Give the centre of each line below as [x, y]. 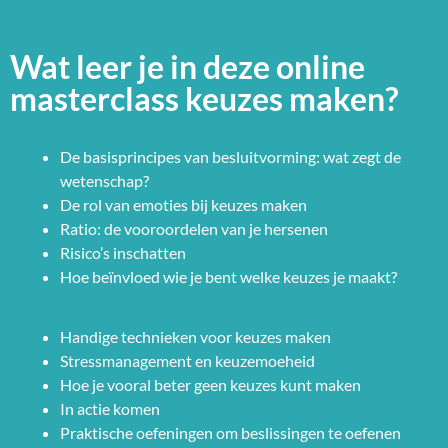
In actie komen [110, 408]
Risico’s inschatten [123, 252]
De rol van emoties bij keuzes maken [183, 204]
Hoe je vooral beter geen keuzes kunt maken [210, 384]
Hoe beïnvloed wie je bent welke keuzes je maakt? [228, 276]
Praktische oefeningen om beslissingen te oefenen [230, 432]
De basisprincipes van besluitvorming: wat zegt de [230, 156]
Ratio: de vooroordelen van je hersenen [194, 228]
